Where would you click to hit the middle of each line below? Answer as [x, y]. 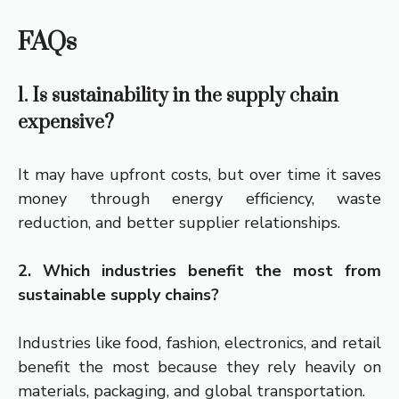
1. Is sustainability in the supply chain [178, 96]
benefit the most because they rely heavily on [199, 367]
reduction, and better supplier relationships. [179, 223]
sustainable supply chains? [118, 295]
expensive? [66, 123]
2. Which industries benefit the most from [199, 271]
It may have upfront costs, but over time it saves [199, 175]
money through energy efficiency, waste [199, 199]
